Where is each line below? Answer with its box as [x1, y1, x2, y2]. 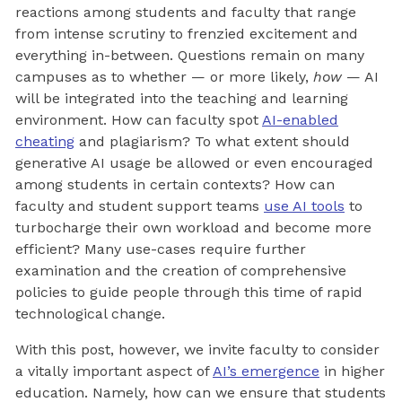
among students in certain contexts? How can [15, 175, 335, 193]
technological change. [15, 304, 165, 322]
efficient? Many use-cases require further [15, 240, 306, 258]
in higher [319, 362, 385, 380]
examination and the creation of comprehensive [15, 261, 346, 279]
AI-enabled [262, 110, 338, 128]
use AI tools [264, 197, 345, 214]
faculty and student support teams [15, 197, 264, 214]
